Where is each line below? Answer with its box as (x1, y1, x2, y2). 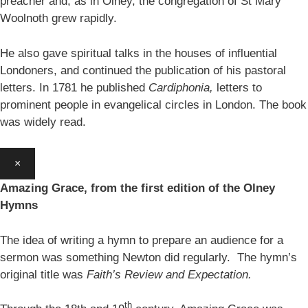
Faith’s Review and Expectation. (87, 267, 252, 281)
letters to (217, 80, 262, 94)
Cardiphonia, (148, 80, 217, 94)
